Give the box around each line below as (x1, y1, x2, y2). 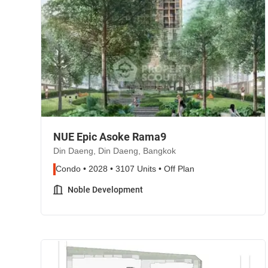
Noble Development (68, 185, 143, 194)
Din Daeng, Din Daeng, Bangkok (53, 146, 176, 156)
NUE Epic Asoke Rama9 (53, 130, 166, 143)
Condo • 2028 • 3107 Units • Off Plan (56, 164, 194, 174)
